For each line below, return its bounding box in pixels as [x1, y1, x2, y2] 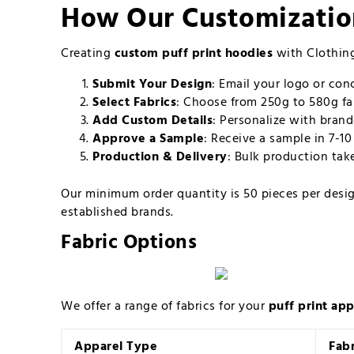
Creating [61, 43, 115, 65]
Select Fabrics [92, 92, 177, 114]
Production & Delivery [92, 147, 228, 168]
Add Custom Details [92, 111, 213, 132]
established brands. [61, 202, 174, 224]
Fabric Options [61, 228, 198, 260]
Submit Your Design [92, 74, 213, 96]
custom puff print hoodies [114, 43, 273, 65]
